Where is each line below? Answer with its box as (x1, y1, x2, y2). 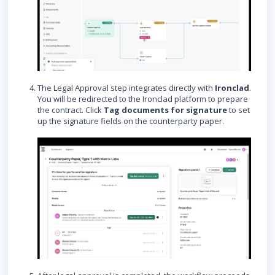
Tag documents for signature (104, 104, 227, 116)
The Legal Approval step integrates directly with (37, 82, 215, 94)
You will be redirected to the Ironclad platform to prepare (37, 93, 248, 105)
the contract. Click (37, 104, 104, 116)
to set (227, 104, 250, 116)
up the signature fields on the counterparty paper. (37, 115, 224, 127)
